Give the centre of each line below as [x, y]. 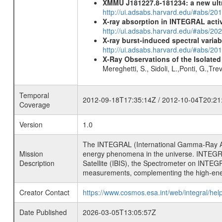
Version [31, 124]
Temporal [34, 95]
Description [37, 163]
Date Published [43, 212]
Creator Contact [44, 192]
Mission [31, 154]
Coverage [34, 105]
